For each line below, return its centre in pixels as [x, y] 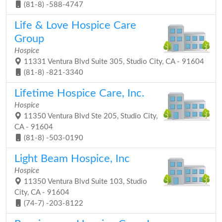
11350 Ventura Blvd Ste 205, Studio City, [90, 116]
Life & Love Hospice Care [75, 25]
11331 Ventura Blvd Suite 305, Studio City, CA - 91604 [113, 62]
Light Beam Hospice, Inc [72, 159]
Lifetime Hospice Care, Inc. [79, 93]
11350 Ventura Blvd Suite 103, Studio [84, 182]
